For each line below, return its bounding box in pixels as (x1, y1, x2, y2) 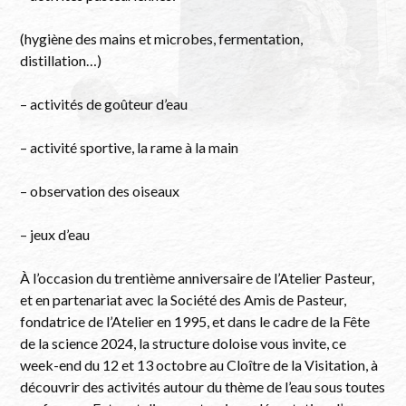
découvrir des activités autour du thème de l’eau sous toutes (20, 378, 386, 395)
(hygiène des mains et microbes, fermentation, (20, 30, 304, 47)
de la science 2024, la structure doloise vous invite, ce (20, 334, 347, 352)
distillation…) (20, 52, 102, 69)
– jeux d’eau (20, 226, 91, 243)
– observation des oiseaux (20, 182, 180, 199)
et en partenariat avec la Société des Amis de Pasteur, (20, 291, 347, 308)
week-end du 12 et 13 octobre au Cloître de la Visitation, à (20, 356, 379, 373)
